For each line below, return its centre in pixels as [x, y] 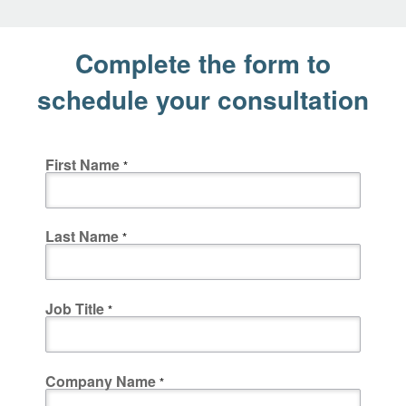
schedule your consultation [203, 99]
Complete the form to [203, 63]
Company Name [101, 382]
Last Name [82, 237]
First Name [82, 164]
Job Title [75, 309]
